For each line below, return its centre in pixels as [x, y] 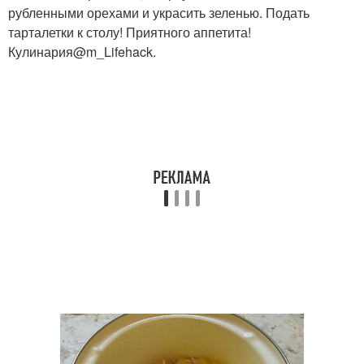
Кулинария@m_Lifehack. [82, 52]
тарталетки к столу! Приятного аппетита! [130, 32]
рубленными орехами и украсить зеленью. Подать [159, 13]
